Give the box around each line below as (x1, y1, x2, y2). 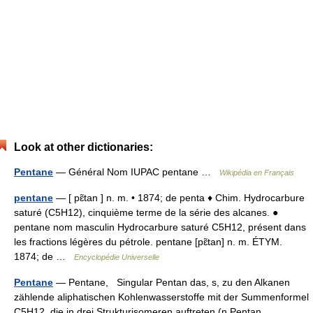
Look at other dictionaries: (14, 140, 153, 153)
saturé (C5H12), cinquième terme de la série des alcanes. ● (14, 206, 278, 218)
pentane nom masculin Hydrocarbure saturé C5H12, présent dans (14, 221, 306, 233)
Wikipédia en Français (219, 168, 294, 177)
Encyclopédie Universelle (74, 252, 159, 261)
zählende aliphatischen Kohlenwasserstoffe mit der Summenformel (14, 291, 309, 303)
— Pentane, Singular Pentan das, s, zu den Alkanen (53, 276, 290, 288)
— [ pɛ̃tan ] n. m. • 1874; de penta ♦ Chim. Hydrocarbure (53, 191, 305, 203)
